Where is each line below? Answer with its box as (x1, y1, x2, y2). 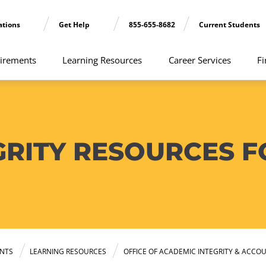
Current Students (198, 20, 260, 30)
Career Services (168, 53, 231, 66)
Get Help (59, 20, 91, 30)
